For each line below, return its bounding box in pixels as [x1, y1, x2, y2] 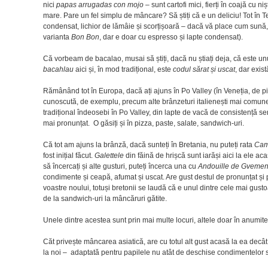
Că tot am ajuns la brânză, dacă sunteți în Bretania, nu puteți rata [43, 140, 254, 149]
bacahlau [43, 65, 75, 74]
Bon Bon [71, 32, 99, 41]
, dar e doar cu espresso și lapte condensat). [99, 32, 243, 41]
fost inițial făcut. [43, 151, 95, 160]
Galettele [95, 151, 124, 160]
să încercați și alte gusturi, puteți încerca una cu [43, 162, 198, 170]
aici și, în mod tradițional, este [75, 65, 173, 74]
